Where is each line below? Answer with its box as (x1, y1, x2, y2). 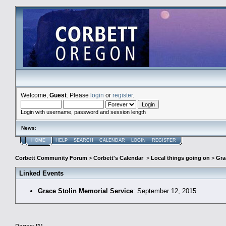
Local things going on (151, 155, 210, 161)
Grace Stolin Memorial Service (38, 187, 133, 195)
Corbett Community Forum (15, 155, 87, 161)
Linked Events (19, 169, 64, 177)
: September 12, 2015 (133, 187, 196, 195)
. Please (67, 92, 90, 98)
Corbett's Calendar (93, 155, 145, 161)
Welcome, (21, 92, 49, 98)
